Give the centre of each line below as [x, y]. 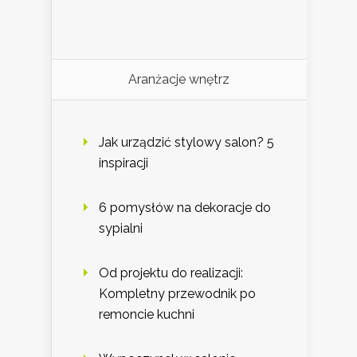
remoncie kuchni [147, 314]
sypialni [121, 228]
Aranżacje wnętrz [179, 79]
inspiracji [124, 163]
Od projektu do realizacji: [171, 273]
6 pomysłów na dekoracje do [185, 207]
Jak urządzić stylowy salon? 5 [186, 142]
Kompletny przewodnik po [177, 293]
